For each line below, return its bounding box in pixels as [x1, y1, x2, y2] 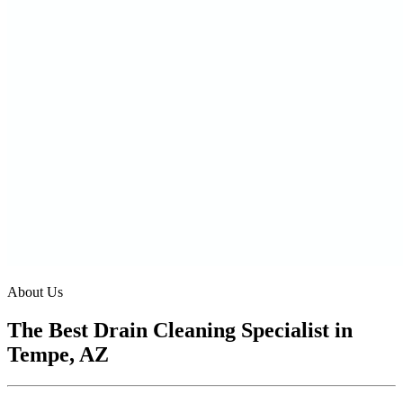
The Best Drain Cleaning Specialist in [7, 318, 353, 342]
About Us [7, 283, 63, 300]
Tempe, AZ [7, 342, 109, 366]
